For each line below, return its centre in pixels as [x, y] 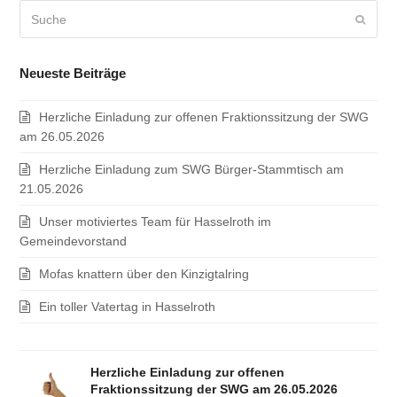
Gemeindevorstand [74, 241]
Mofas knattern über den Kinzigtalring [144, 274]
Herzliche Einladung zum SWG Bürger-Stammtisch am [192, 170]
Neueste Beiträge [73, 74]
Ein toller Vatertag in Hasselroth [128, 307]
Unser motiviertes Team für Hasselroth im [156, 222]
